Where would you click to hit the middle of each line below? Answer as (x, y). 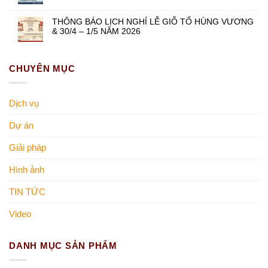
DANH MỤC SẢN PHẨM (63, 245)
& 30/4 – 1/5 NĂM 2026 (96, 31)
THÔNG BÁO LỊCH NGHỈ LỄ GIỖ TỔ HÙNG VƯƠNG (153, 21)
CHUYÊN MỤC (42, 68)
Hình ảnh (27, 169)
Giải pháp (28, 147)
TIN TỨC (27, 191)
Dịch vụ (24, 103)
